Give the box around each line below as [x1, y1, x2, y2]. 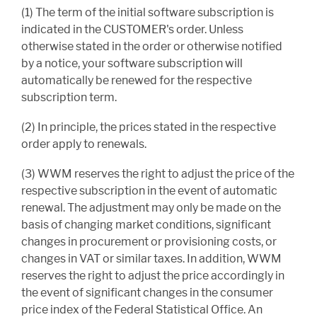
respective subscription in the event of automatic [21, 184, 277, 198]
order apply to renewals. [21, 137, 146, 151]
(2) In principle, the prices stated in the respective [21, 120, 276, 134]
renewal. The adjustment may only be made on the [21, 201, 281, 215]
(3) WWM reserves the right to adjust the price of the [21, 167, 294, 181]
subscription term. [21, 91, 117, 105]
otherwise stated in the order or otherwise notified [21, 40, 282, 54]
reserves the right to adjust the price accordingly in [21, 269, 284, 283]
